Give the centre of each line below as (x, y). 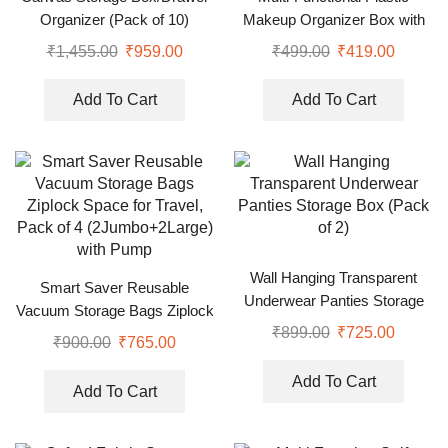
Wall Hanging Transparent (333, 278)
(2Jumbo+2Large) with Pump (114, 357)
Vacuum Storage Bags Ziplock (114, 311)
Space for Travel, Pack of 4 (114, 334)
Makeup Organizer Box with (333, 19)
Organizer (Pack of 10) (114, 19)
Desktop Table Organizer (333, 42)
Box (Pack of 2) (333, 324)
